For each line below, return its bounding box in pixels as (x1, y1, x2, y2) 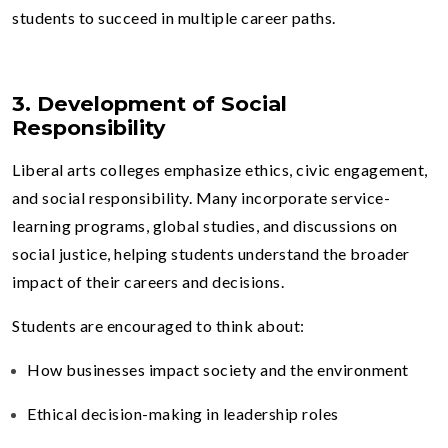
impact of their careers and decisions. (12, 271, 284, 291)
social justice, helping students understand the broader (12, 243, 410, 263)
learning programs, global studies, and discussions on (12, 215, 398, 235)
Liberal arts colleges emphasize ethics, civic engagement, (12, 159, 428, 179)
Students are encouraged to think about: (12, 315, 305, 335)
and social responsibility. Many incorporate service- (12, 187, 390, 207)
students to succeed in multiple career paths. (12, 7, 336, 27)
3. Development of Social (12, 90, 287, 116)
